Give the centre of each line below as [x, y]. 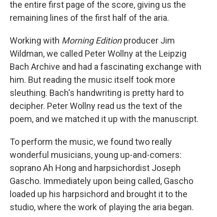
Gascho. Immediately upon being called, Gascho [101, 181]
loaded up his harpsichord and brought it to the [99, 194]
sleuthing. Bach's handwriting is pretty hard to [97, 93]
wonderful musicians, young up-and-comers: [96, 155]
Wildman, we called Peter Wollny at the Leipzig [98, 54]
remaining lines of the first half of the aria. [89, 18]
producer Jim [148, 40]
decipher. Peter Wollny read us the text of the [96, 106]
